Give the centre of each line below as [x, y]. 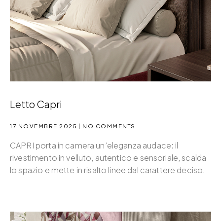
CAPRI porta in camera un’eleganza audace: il [94, 145]
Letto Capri [36, 104]
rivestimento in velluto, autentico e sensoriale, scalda [108, 157]
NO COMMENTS [108, 126]
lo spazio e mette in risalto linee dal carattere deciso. [108, 170]
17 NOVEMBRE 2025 [43, 126]
